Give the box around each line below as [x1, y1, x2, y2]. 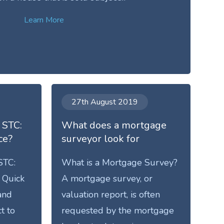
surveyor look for [61, 131, 140, 145]
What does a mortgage [61, 118, 167, 132]
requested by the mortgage [61, 204, 174, 216]
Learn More [24, 14, 64, 25]
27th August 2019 [71, 96, 138, 108]
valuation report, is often [61, 188, 160, 200]
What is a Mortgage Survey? [61, 156, 178, 168]
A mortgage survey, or [61, 172, 153, 184]
